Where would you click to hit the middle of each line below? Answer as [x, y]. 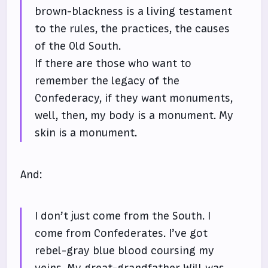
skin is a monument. [86, 133]
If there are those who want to [113, 63]
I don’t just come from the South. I [123, 216]
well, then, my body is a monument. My [134, 115]
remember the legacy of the [107, 80]
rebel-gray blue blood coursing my [125, 251]
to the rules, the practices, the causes [133, 28]
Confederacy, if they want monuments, [134, 98]
